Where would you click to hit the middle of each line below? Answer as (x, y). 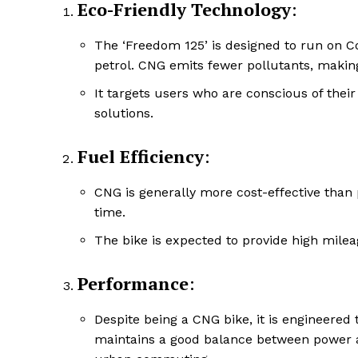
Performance (133, 284)
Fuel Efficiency (141, 157)
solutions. (124, 113)
